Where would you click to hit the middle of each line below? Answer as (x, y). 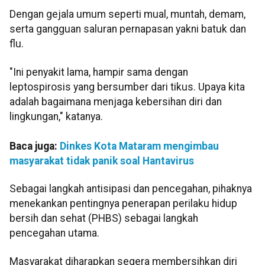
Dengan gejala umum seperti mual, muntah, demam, (127, 14)
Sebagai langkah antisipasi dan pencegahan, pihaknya (131, 189)
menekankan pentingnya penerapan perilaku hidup (123, 204)
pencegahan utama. (54, 233)
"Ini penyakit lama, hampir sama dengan (99, 72)
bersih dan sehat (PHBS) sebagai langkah (104, 219)
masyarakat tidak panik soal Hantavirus (102, 161)
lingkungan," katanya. (56, 116)
